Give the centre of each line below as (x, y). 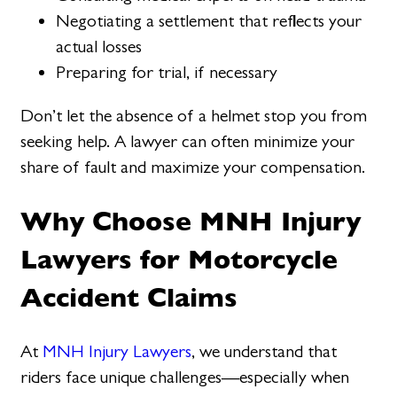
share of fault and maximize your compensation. (193, 167)
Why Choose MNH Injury (191, 221)
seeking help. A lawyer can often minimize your (188, 142)
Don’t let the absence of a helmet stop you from (194, 116)
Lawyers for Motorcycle (179, 259)
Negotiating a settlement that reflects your (209, 21)
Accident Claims (129, 297)
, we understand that (265, 352)
